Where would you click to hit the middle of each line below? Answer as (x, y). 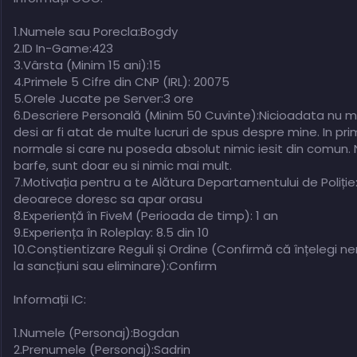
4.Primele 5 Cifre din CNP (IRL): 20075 (122, 82)
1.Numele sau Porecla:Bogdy (96, 32)
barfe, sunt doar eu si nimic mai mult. (123, 166)
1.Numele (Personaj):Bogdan (96, 333)
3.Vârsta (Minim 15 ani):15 (87, 65)
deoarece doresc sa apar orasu (108, 199)
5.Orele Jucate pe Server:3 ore (104, 99)
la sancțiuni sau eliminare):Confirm (115, 266)
